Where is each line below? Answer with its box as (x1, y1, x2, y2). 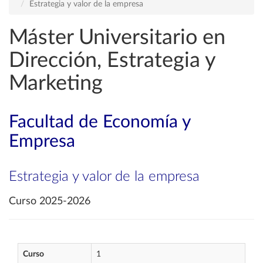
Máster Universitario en (9, 27, 225, 48)
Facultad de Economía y (9, 113, 190, 131)
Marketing (9, 73, 103, 94)
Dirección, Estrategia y (9, 50, 215, 71)
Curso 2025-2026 (9, 196, 90, 207)
